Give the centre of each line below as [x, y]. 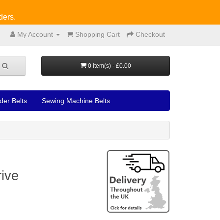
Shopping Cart [97, 34]
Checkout [150, 34]
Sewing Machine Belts [76, 101]
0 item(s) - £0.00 [109, 66]
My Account [35, 34]
